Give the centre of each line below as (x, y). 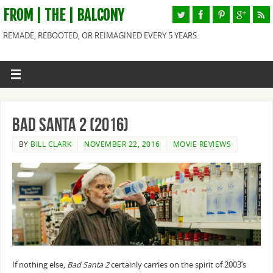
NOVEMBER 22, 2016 (122, 144)
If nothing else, (39, 264)
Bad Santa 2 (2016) (70, 124)
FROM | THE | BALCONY (64, 16)
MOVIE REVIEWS (202, 144)
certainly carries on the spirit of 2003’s (177, 264)
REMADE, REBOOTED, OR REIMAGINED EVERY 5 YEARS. (101, 36)
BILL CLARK (51, 144)
